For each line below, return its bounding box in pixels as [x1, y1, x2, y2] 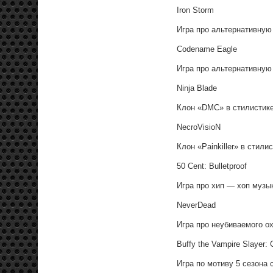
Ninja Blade [177, 83, 217, 93]
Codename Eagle [177, 44, 237, 54]
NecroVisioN [177, 122, 221, 132]
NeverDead [177, 200, 216, 210]
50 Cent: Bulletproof [177, 161, 247, 171]
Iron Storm [177, 5, 214, 15]
